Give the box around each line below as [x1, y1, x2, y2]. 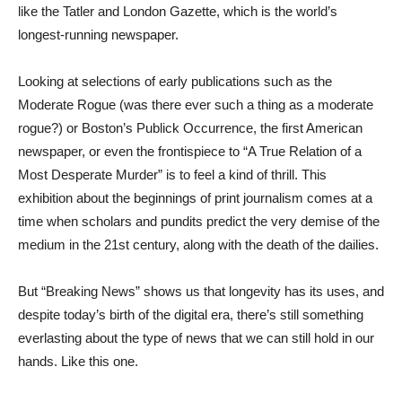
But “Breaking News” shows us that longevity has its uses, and [18, 284, 384, 299]
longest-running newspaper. [18, 27, 179, 42]
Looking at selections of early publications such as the [18, 74, 332, 89]
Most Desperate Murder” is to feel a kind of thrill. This [18, 167, 327, 182]
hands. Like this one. [18, 354, 138, 369]
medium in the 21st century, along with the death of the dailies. [18, 237, 379, 252]
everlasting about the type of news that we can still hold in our [18, 330, 374, 345]
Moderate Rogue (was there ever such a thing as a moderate [18, 97, 373, 112]
